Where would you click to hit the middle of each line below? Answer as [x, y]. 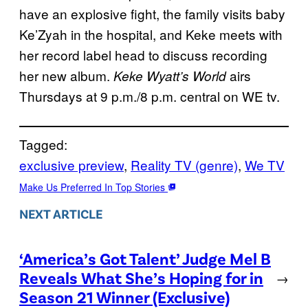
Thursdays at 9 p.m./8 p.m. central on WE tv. [151, 96]
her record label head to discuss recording [143, 54]
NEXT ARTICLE [61, 214]
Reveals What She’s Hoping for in [141, 278]
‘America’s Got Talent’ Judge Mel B [145, 258]
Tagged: [43, 144]
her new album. [66, 75]
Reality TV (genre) [184, 164]
